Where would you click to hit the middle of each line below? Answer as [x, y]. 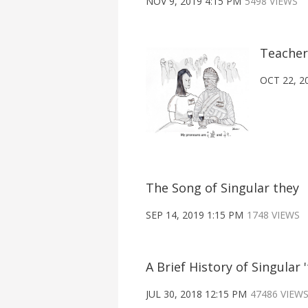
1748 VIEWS [273, 215]
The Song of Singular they [222, 188]
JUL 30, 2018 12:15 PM [196, 294]
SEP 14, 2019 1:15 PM [195, 215]
